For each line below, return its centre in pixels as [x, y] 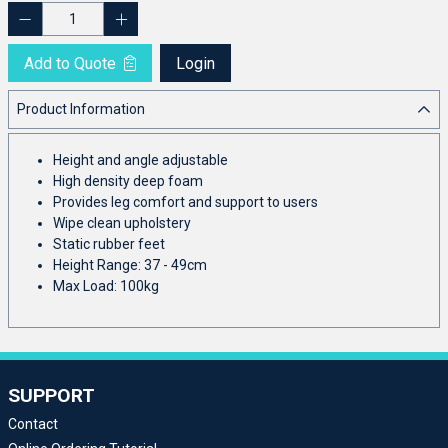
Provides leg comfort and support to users [185, 201]
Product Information [81, 108]
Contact [33, 423]
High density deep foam [128, 180]
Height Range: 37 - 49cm [130, 264]
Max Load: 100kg [106, 285]
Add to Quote [72, 63]
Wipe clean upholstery [122, 222]
